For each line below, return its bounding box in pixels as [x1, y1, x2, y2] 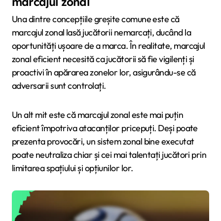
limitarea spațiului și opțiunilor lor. [12, 162, 133, 174]
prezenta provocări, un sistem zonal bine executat [12, 136, 194, 147]
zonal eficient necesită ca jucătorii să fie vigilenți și [12, 53, 194, 65]
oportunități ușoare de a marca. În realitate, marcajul [12, 40, 205, 52]
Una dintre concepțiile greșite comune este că [12, 13, 180, 25]
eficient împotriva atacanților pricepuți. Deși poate [12, 122, 198, 134]
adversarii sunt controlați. [12, 80, 106, 92]
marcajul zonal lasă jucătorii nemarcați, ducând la [12, 27, 191, 38]
